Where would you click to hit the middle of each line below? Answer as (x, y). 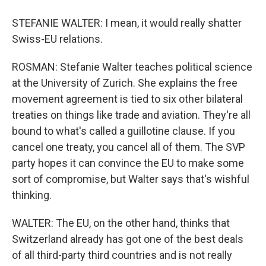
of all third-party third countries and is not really (122, 255)
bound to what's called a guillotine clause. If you (123, 131)
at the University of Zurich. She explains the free (125, 83)
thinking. (32, 195)
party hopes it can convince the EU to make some (128, 163)
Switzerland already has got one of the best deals (128, 239)
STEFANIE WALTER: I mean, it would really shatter (127, 23)
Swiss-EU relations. (57, 39)
